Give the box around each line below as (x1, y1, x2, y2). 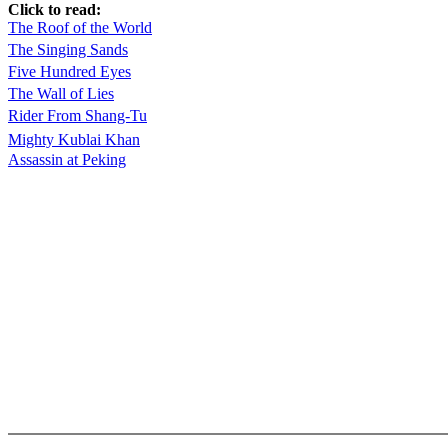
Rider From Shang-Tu (8, 107, 147, 124)
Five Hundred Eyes (8, 63, 131, 80)
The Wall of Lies (8, 85, 114, 102)
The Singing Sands (8, 41, 128, 58)
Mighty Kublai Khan (8, 131, 140, 148)
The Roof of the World (8, 19, 152, 36)
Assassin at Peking (8, 151, 126, 168)
